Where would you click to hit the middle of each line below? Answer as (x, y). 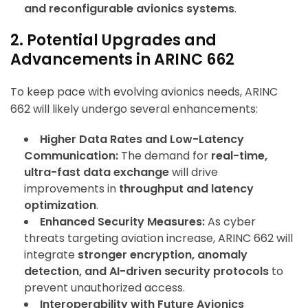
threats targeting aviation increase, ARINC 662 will (158, 239)
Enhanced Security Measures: (122, 222)
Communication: (71, 156)
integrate (51, 255)
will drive (194, 173)
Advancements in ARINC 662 (122, 60)
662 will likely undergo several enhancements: (134, 109)
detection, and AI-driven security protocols (146, 272)
